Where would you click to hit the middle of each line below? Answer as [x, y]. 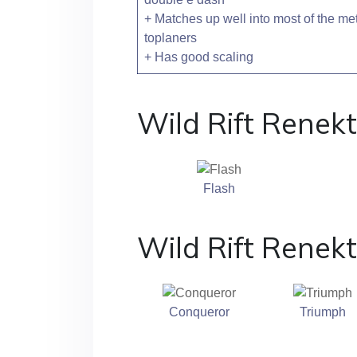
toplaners [171, 37]
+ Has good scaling [199, 57]
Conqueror [199, 312]
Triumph [322, 312]
